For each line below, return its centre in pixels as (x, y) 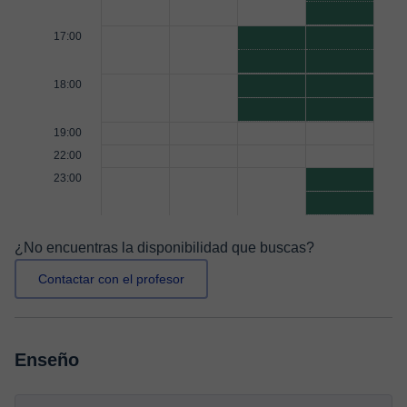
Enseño (47, 360)
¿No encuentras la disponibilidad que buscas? (164, 248)
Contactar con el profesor (111, 279)
